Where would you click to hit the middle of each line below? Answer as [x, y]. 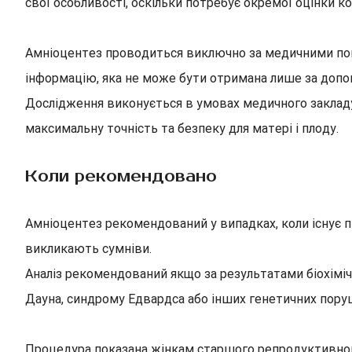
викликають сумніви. [88, 249]
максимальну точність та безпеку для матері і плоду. [182, 128]
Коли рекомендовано [121, 176]
